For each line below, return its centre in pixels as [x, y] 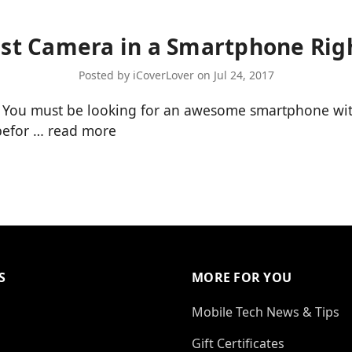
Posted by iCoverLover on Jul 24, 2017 [176, 75]
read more [82, 130]
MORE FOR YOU [242, 278]
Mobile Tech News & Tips [266, 312]
